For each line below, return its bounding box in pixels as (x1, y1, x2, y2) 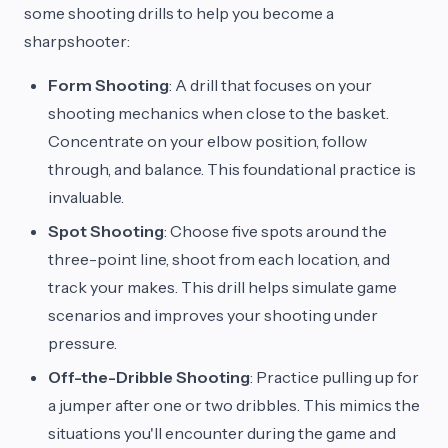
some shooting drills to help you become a (24, 3, 334, 23)
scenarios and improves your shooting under (48, 305, 378, 325)
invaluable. (48, 187, 124, 207)
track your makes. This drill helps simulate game (48, 277, 397, 297)
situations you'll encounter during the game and (48, 423, 396, 443)
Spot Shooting (48, 221, 164, 241)
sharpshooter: (24, 31, 130, 51)
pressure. (48, 333, 117, 353)
